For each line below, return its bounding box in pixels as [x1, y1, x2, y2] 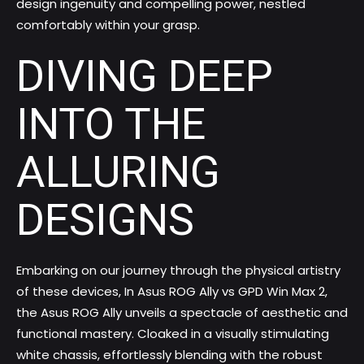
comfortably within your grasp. [16, 16, 200, 34]
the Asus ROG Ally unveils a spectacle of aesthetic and [16, 304, 348, 322]
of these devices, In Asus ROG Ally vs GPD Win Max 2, [16, 283, 327, 301]
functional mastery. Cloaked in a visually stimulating [16, 325, 329, 343]
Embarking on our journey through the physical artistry [16, 262, 340, 279]
